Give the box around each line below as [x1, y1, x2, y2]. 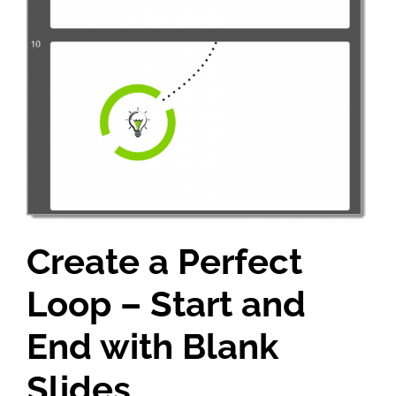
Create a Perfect [27, 240, 302, 282]
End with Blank [27, 324, 278, 367]
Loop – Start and [27, 282, 306, 324]
